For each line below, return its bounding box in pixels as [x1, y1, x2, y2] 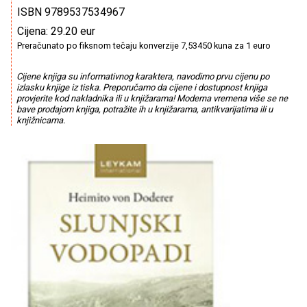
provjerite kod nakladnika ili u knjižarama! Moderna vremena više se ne [16, 93, 288, 104]
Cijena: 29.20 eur [17, 25, 95, 38]
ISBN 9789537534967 [17, 5, 125, 19]
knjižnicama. [16, 115, 65, 126]
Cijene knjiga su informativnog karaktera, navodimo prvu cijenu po [16, 71, 269, 82]
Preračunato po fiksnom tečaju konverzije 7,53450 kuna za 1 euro [17, 40, 271, 51]
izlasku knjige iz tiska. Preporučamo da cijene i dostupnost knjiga [16, 82, 267, 93]
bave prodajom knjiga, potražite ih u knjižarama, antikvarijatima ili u [16, 104, 273, 115]
